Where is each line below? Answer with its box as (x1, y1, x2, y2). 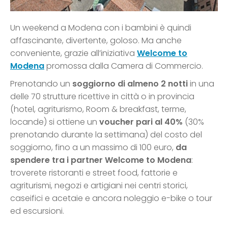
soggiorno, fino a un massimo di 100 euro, (10, 141, 176, 154)
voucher (99, 116, 134, 128)
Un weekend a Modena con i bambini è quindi (10, 22, 191, 34)
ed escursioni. (10, 205, 64, 217)
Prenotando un (10, 78, 72, 90)
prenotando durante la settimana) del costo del (10, 129, 202, 141)
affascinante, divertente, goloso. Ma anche (10, 35, 182, 47)
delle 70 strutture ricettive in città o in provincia (10, 91, 194, 103)
